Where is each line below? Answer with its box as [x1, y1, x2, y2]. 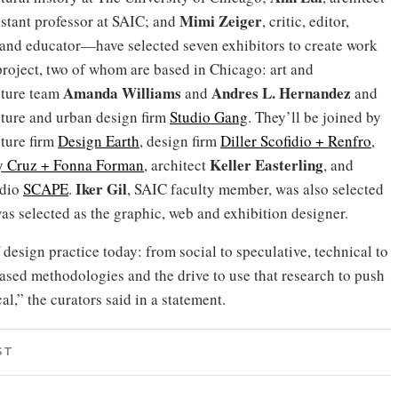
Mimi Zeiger [179, 10, 262, 32]
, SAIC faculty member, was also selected [127, 179, 384, 199]
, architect [144, 155, 210, 175]
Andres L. [211, 82, 275, 104]
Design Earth [58, 131, 139, 151]
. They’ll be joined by [248, 107, 381, 127]
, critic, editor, [262, 11, 349, 31]
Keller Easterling [210, 154, 323, 176]
